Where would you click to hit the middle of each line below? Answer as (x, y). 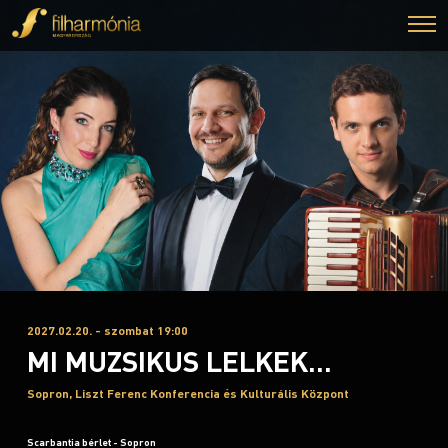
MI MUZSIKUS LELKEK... (179, 361)
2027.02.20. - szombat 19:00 (107, 330)
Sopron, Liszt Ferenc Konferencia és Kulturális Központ (188, 393)
